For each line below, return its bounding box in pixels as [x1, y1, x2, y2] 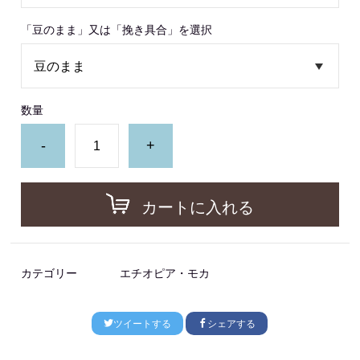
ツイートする [113, 318, 172, 329]
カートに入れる [141, 198, 254, 216]
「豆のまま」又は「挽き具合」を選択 [21, 23, 213, 36]
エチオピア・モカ [120, 267, 211, 280]
